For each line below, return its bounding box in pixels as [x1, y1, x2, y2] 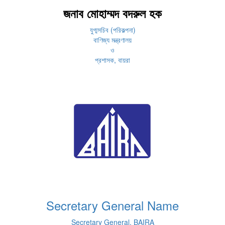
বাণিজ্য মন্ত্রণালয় [93, 35, 132, 45]
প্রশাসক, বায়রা [95, 55, 130, 65]
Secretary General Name [46, 196, 179, 214]
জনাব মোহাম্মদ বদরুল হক [63, 5, 162, 22]
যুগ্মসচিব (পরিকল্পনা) [89, 25, 136, 35]
